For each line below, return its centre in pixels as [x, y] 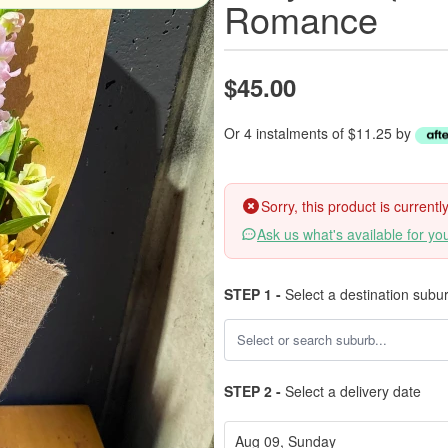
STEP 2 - [252, 391]
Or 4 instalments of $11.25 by [319, 133]
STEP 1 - [252, 294]
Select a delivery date [351, 391]
